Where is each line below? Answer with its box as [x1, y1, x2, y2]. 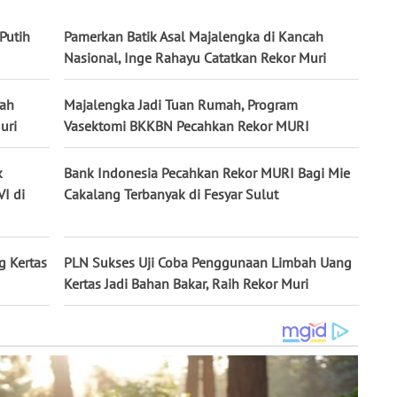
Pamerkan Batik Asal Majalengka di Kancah [64, 27, 323, 46]
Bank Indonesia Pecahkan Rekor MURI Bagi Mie [64, 164, 350, 183]
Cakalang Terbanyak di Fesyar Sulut [64, 185, 278, 204]
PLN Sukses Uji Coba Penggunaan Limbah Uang [64, 253, 352, 272]
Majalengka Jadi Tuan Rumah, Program [64, 96, 298, 114]
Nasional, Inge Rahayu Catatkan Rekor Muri [64, 49, 326, 67]
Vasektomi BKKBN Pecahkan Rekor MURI [64, 117, 309, 136]
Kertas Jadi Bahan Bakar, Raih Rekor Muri [64, 275, 308, 293]
